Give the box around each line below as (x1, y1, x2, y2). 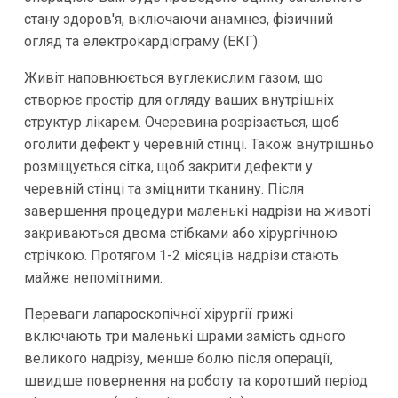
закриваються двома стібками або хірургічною (23, 224, 338, 242)
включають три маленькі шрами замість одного (23, 327, 346, 345)
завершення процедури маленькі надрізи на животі (23, 202, 370, 219)
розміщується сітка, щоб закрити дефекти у (23, 157, 313, 175)
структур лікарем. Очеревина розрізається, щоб (23, 113, 339, 131)
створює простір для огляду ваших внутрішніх (23, 91, 334, 108)
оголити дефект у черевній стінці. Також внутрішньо (23, 135, 374, 153)
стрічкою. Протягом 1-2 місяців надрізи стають (23, 246, 338, 264)
